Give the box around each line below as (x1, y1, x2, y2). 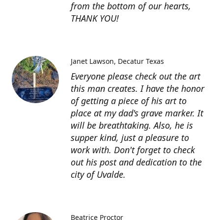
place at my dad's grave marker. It (71, 107, 203, 119)
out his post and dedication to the (71, 156, 202, 168)
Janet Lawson (71, 56, 114, 66)
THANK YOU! (71, 12, 119, 24)
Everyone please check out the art (71, 70, 200, 82)
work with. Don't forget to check (71, 143, 195, 156)
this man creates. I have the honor (71, 82, 204, 94)
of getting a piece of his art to (71, 94, 187, 107)
